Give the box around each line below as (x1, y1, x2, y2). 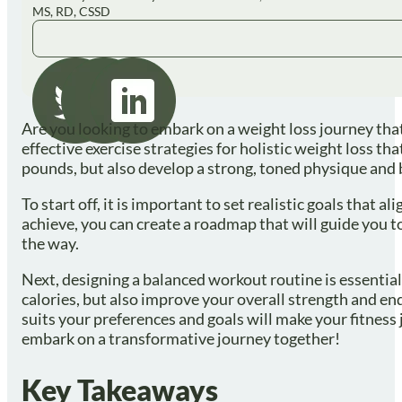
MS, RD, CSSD (32, 4, 110, 19)
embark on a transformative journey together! (22, 328, 340, 348)
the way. (22, 233, 79, 253)
